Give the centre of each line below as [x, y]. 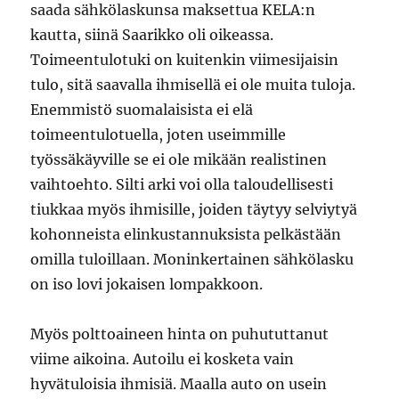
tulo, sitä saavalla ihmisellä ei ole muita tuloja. [193, 85]
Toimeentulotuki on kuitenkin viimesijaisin [185, 60]
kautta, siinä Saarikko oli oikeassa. [152, 35]
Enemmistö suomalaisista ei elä [142, 110]
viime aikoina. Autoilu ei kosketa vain [163, 359]
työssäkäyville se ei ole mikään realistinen [179, 159]
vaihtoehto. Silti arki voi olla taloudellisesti [182, 184]
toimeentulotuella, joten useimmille [159, 134]
